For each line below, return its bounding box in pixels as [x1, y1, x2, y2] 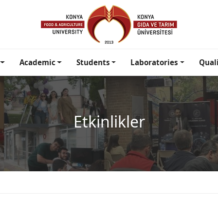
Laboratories [130, 57, 179, 67]
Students [76, 57, 110, 67]
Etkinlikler [73, 111, 145, 132]
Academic [19, 57, 55, 67]
